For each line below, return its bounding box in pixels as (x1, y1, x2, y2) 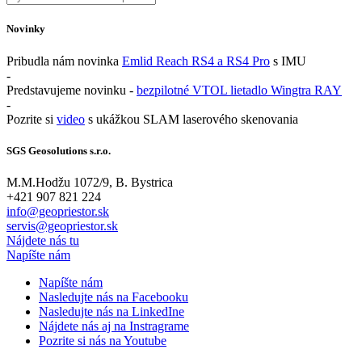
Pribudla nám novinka (6, 53, 122, 68)
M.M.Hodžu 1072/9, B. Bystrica (6, 175, 173, 189)
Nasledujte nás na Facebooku (39, 289, 188, 304)
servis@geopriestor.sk (6, 218, 118, 233)
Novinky (6, 23, 45, 36)
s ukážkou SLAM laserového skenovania (85, 112, 298, 126)
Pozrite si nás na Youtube (39, 333, 166, 347)
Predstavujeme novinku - (6, 82, 137, 97)
